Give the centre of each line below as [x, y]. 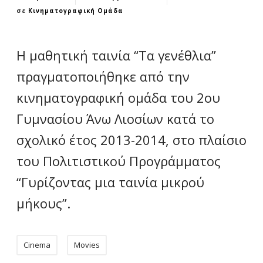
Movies [87, 245]
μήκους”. [43, 203]
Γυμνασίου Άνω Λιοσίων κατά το [115, 118]
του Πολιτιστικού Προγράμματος [119, 161]
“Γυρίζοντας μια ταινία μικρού [110, 182]
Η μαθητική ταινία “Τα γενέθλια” [116, 55]
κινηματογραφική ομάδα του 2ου [118, 97]
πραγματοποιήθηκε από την [103, 76]
